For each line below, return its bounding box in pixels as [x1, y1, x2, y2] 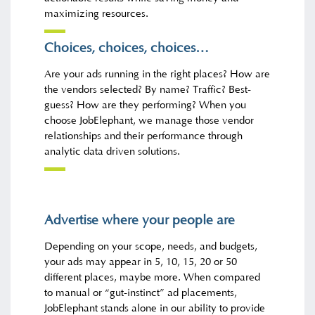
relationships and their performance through [44, 130, 243, 143]
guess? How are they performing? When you [44, 99, 247, 112]
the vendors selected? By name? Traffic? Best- [44, 84, 252, 96]
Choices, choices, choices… [44, 41, 210, 56]
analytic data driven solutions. [44, 146, 181, 158]
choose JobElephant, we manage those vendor [44, 115, 255, 127]
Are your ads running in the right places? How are [44, 68, 271, 81]
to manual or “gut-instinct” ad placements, [44, 286, 238, 299]
